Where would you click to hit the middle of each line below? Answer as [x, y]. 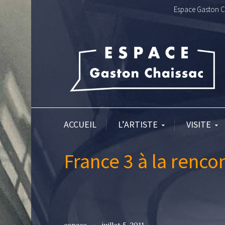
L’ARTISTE [138, 124]
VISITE [199, 124]
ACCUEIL [80, 124]
